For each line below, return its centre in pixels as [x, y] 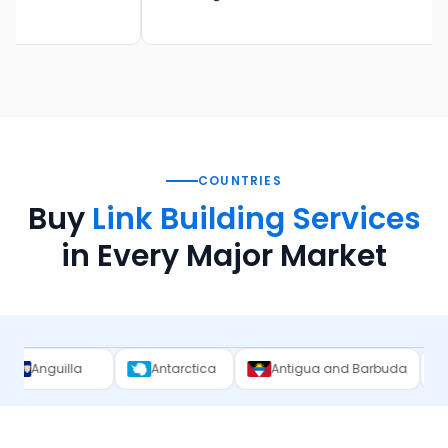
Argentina [377, 368]
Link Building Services [256, 219]
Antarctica [74, 368]
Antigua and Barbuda [229, 368]
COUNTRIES [240, 180]
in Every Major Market [224, 256]
